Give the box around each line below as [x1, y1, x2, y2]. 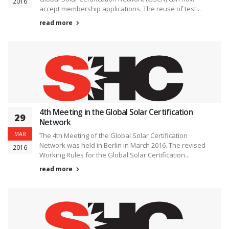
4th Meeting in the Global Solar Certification [39, 106, 193, 118]
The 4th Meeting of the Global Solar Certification [39, 130, 188, 140]
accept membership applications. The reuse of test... [39, 4, 201, 13]
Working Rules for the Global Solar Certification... [39, 150, 190, 159]
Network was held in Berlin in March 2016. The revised [39, 140, 205, 150]
